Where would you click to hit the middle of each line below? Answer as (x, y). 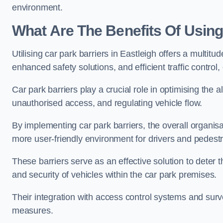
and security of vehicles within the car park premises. (114, 175)
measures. (33, 211)
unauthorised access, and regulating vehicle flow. (107, 103)
